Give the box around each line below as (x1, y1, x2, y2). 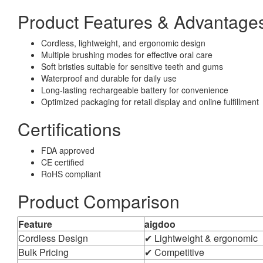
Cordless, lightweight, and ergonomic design (41, 36, 205, 49)
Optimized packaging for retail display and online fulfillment (41, 95, 259, 107)
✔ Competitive (144, 245, 204, 259)
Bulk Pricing (18, 245, 69, 259)
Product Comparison (18, 188, 180, 214)
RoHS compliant (41, 167, 101, 180)
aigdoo (144, 217, 176, 231)
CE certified (41, 156, 84, 168)
